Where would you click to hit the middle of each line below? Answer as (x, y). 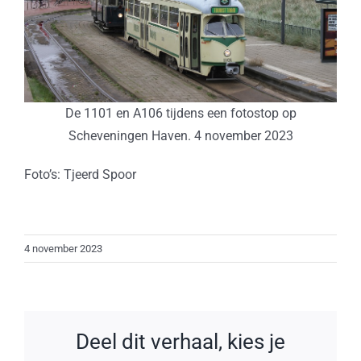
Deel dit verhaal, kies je (180, 341)
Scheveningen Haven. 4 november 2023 (180, 135)
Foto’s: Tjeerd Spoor (80, 174)
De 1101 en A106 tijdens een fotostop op (180, 113)
